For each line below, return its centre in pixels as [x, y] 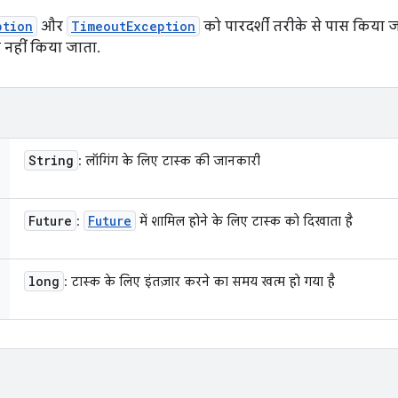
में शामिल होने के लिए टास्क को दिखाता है [244, 221]
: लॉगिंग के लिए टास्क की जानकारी [169, 161]
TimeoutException [133, 26]
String [51, 160]
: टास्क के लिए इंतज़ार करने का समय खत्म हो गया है [199, 282]
